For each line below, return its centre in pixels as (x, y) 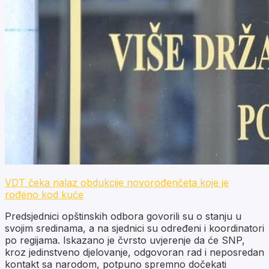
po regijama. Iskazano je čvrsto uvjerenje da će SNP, (125, 240)
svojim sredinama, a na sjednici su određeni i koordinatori (134, 228)
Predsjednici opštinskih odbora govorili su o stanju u (123, 216)
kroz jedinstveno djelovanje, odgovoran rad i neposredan (134, 252)
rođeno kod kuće (44, 194)
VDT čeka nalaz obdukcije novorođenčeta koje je (117, 182)
